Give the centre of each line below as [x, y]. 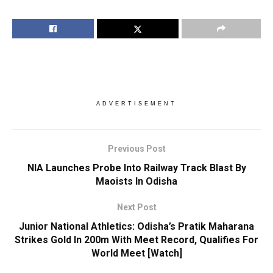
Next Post [136, 207]
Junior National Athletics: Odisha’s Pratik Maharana [136, 226]
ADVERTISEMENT [136, 103]
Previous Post [136, 148]
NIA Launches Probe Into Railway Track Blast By [136, 168]
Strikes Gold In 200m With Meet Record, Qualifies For [136, 239]
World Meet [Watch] [136, 253]
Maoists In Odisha [136, 181]
